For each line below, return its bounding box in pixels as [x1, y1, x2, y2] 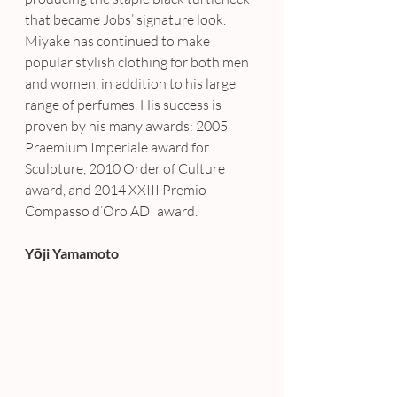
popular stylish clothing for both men [25, 53, 252, 72]
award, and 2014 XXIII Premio [25, 181, 209, 199]
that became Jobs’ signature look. [25, 11, 229, 29]
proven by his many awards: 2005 [25, 117, 230, 136]
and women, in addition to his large [25, 74, 238, 93]
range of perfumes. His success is [25, 96, 224, 114]
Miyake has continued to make [25, 32, 213, 51]
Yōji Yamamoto [25, 245, 119, 262]
